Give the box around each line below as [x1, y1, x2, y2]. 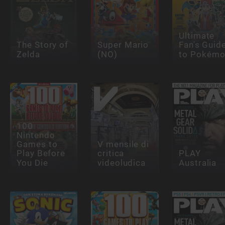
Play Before [16, 148, 66, 159]
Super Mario [97, 40, 149, 50]
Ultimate [178, 31, 215, 41]
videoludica [97, 157, 146, 168]
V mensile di [97, 139, 150, 150]
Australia [178, 157, 217, 168]
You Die [16, 157, 48, 168]
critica [97, 148, 125, 159]
